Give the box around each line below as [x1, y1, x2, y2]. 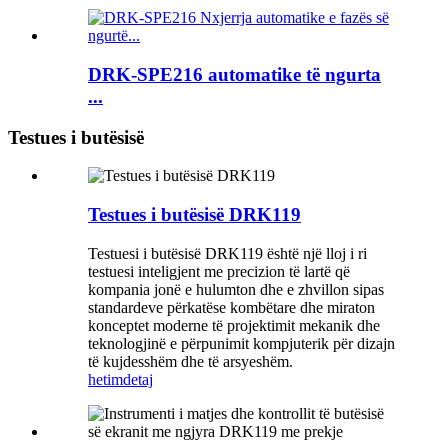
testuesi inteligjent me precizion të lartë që [88, 262, 350, 280]
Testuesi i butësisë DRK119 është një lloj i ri [88, 244, 367, 262]
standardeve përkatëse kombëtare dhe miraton [88, 298, 375, 316]
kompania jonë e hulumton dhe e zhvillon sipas [88, 280, 384, 298]
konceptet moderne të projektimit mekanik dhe [88, 316, 380, 334]
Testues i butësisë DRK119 [88, 203, 301, 225]
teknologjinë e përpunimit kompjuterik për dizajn [88, 334, 395, 352]
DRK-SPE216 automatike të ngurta [88, 63, 381, 85]
